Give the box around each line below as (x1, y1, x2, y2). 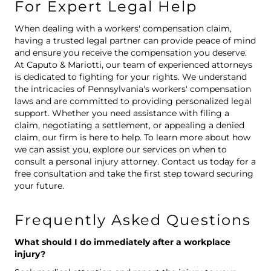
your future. (15, 180, 64, 192)
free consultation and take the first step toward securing (15, 168, 253, 180)
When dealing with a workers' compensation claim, (15, 23, 232, 34)
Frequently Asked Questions (15, 211, 251, 229)
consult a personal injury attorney (15, 156, 157, 168)
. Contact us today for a (157, 156, 256, 168)
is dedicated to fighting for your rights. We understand (15, 71, 247, 83)
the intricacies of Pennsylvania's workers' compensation (15, 83, 251, 95)
